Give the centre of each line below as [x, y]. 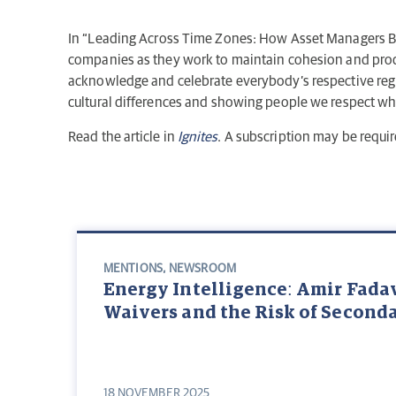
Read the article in [123, 137]
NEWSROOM [202, 269]
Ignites [198, 137]
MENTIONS [133, 269]
